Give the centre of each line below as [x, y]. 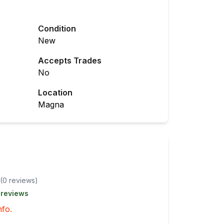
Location [55, 92]
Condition [57, 28]
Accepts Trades [70, 60]
